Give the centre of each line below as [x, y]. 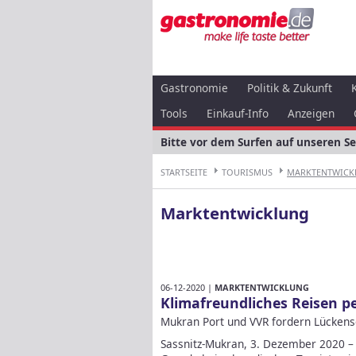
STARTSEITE [184, 172]
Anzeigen [311, 113]
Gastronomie [194, 88]
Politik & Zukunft [290, 88]
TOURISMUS [247, 172]
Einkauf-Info [238, 113]
